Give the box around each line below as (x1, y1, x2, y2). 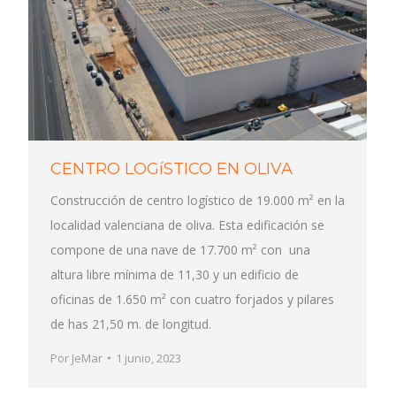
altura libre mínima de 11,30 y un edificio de (50, 266, 299, 284)
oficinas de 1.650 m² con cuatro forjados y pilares (50, 291, 334, 308)
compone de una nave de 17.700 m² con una (50, 241, 310, 259)
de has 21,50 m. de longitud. (50, 316, 211, 333)
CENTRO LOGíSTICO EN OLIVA (50, 159, 293, 179)
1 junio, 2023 (116, 350, 181, 367)
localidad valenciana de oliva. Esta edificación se (50, 217, 324, 234)
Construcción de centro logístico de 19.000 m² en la (50, 192, 345, 209)
